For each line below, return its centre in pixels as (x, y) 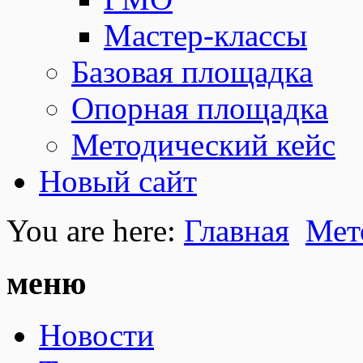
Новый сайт (118, 181)
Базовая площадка (192, 71)
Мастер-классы (205, 35)
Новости (96, 335)
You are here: (91, 230)
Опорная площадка (200, 108)
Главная (237, 230)
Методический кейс (203, 144)
